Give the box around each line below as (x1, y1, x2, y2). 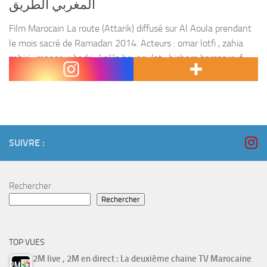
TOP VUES (9, 237, 45, 248)
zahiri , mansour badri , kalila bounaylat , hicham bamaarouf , (9, 52, 247, 64)
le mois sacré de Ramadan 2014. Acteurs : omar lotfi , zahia (9, 38, 243, 49)
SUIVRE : (9, 137, 45, 149)
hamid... (9, 67, 39, 79)
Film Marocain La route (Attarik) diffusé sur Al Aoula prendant (9, 23, 252, 35)
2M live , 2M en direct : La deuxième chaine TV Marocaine (33, 253, 252, 265)
